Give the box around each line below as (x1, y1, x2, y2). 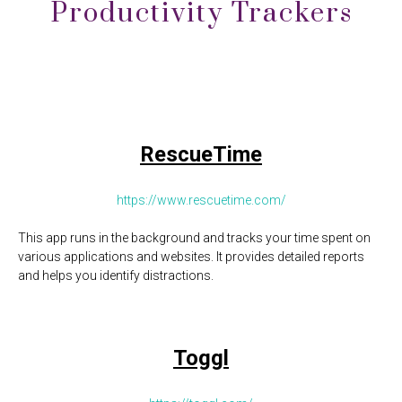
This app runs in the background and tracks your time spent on (18, 231, 371, 245)
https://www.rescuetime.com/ (116, 193, 286, 207)
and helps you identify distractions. (18, 268, 214, 283)
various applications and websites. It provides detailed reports (18, 249, 364, 264)
